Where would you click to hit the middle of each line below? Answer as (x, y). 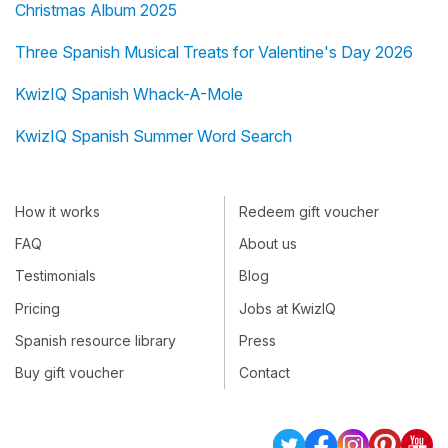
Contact (264, 373)
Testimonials (55, 276)
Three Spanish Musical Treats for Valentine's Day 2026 (214, 52)
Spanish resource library (95, 341)
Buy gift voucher (69, 373)
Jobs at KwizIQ (287, 309)
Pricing (37, 309)
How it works (57, 212)
